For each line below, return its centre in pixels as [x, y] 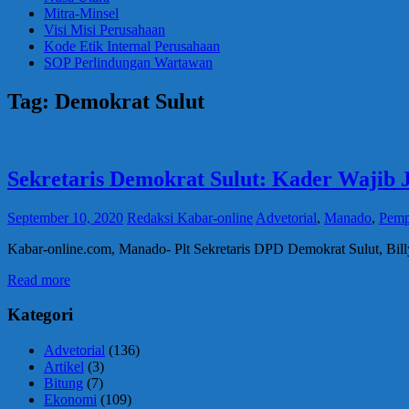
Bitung [63, 383]
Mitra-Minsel [81, 13]
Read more [39, 279]
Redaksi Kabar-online [190, 217]
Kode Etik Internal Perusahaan [132, 46]
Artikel [64, 367]
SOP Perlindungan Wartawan [128, 63]
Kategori [40, 315]
